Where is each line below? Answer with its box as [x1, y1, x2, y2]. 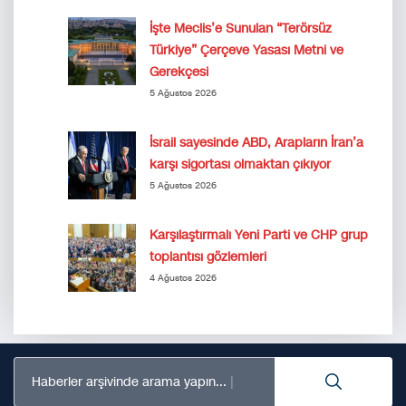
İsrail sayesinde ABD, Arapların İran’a [150, 134, 363, 151]
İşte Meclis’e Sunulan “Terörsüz [150, 20, 332, 37]
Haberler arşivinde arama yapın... [32, 372, 227, 391]
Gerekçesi [150, 63, 208, 81]
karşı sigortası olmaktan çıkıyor [150, 156, 331, 173]
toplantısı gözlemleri [150, 248, 266, 266]
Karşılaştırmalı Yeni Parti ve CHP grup [150, 227, 368, 244]
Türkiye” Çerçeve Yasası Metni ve [150, 42, 343, 59]
